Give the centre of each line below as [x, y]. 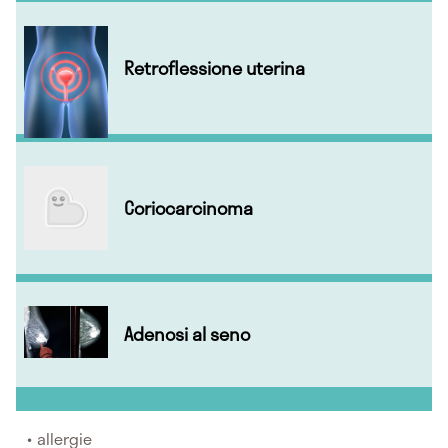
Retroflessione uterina [214, 68]
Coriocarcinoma [188, 208]
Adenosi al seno [187, 334]
